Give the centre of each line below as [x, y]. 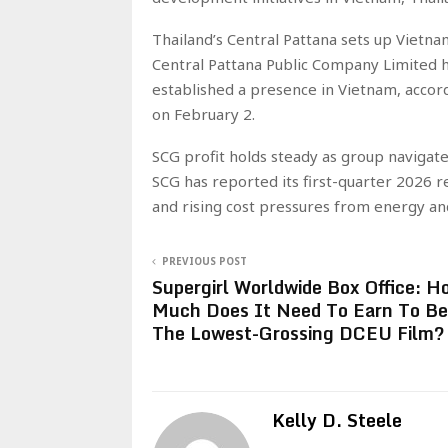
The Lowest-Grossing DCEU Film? [298, 332]
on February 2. [203, 113]
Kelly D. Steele [337, 419]
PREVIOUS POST [204, 260]
